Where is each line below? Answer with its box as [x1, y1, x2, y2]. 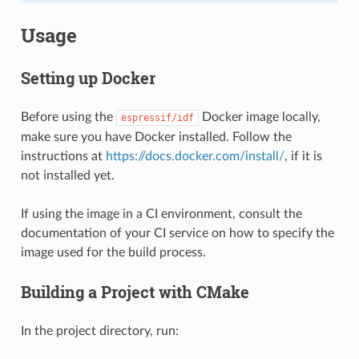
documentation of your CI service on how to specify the [20, 226, 334, 240]
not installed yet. [20, 168, 115, 182]
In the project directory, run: [20, 324, 179, 337]
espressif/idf [120, 111, 194, 123]
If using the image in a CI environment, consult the [20, 207, 302, 220]
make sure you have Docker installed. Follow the [20, 130, 292, 143]
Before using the [20, 110, 116, 123]
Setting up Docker [20, 67, 155, 88]
